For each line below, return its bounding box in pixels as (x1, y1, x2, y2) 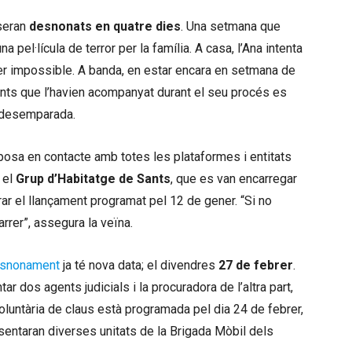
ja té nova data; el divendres (63, 258, 218, 273)
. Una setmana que (181, 19, 280, 34)
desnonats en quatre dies (29, 19, 181, 34)
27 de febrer (218, 258, 293, 273)
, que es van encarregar (170, 171, 297, 186)
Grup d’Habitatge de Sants (16, 171, 170, 186)
